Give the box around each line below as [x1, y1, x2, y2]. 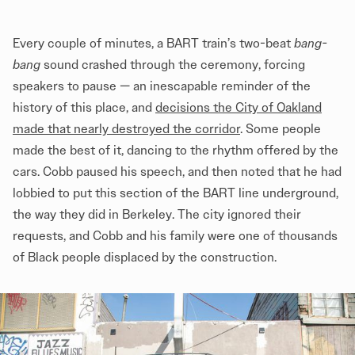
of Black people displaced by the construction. [13, 250, 277, 265]
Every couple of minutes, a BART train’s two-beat [13, 36, 294, 52]
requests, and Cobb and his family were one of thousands [13, 228, 338, 244]
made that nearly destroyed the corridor [13, 121, 240, 137]
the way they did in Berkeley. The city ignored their [13, 207, 301, 223]
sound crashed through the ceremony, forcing [40, 57, 305, 73]
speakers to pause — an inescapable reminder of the [13, 78, 311, 94]
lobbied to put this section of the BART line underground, [13, 185, 338, 201]
